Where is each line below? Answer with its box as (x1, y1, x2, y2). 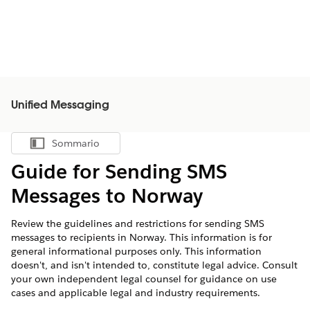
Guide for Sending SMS (11, 159, 227, 184)
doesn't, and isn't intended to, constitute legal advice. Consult (11, 259, 298, 271)
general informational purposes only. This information (11, 245, 262, 257)
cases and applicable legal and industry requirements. (11, 286, 260, 299)
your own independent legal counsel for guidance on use (11, 273, 277, 285)
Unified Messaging (11, 100, 109, 111)
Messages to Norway (11, 183, 203, 208)
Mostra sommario (64, 140, 139, 153)
